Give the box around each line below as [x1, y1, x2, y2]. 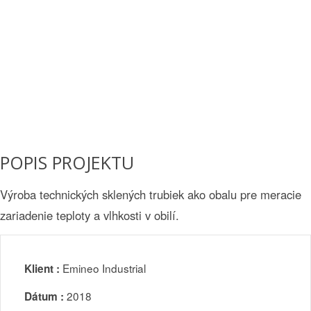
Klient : [24, 260, 60, 276]
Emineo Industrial [60, 260, 146, 276]
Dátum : [24, 289, 64, 304]
